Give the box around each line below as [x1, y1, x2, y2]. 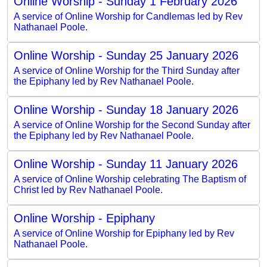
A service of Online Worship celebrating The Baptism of [14, 173, 246, 184]
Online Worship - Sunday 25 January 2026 [14, 48, 238, 62]
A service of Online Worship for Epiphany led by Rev [14, 228, 234, 238]
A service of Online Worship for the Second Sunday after [14, 119, 250, 130]
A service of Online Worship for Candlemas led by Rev [14, 11, 243, 21]
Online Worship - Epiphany [14, 211, 155, 225]
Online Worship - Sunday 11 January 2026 [14, 157, 238, 170]
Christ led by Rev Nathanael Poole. [14, 184, 163, 195]
